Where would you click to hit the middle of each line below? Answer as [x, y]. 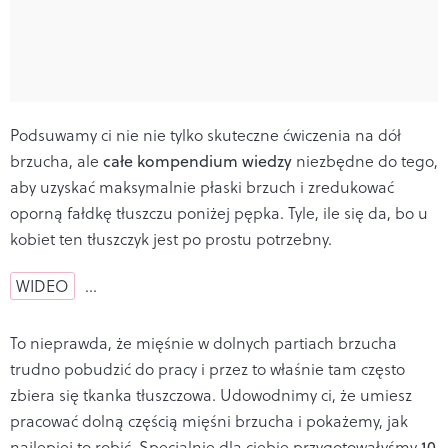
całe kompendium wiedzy [197, 160]
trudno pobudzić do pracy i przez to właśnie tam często [207, 368]
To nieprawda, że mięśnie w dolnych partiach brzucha [203, 342]
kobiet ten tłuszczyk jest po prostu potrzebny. [171, 238]
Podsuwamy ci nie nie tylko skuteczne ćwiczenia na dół [205, 134]
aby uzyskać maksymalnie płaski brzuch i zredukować [202, 186]
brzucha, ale [56, 160]
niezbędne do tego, [365, 160]
